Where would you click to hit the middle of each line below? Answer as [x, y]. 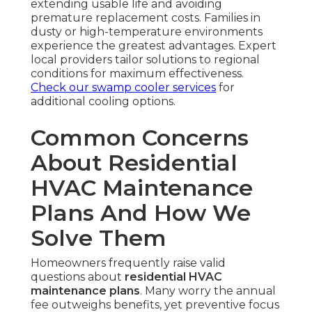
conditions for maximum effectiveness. [137, 73]
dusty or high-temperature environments [147, 31]
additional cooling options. [103, 101]
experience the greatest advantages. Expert [154, 45]
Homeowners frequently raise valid [128, 263]
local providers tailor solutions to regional [145, 59]
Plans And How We [141, 212]
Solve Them [99, 237]
